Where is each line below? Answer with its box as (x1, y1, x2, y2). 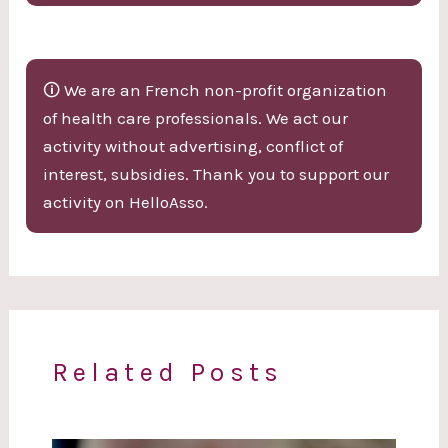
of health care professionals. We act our (43, 108, 349, 129)
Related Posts (51, 357, 284, 389)
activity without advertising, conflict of (43, 136, 344, 157)
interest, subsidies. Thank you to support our (43, 164, 390, 185)
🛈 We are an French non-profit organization (43, 80, 388, 101)
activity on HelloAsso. (43, 192, 209, 213)
